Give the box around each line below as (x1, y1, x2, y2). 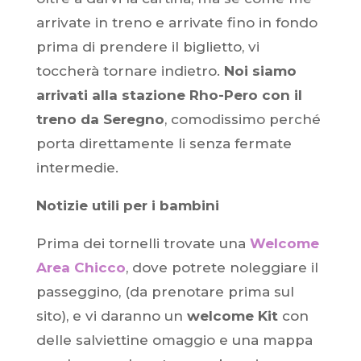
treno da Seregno (35, 111, 164, 127)
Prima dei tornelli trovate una (35, 235, 250, 251)
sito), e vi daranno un (35, 308, 187, 324)
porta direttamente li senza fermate (35, 135, 292, 151)
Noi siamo (219, 63, 297, 79)
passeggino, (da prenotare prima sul (35, 284, 294, 300)
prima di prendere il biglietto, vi (35, 39, 259, 55)
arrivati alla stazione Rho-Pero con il (35, 87, 302, 103)
